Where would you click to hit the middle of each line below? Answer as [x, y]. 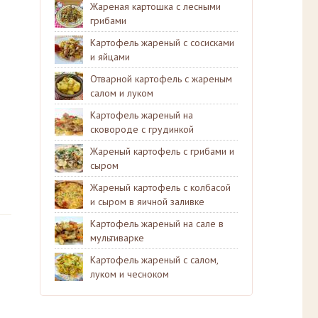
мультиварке [117, 238]
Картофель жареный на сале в [157, 224]
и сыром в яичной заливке [147, 202]
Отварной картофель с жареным [161, 79]
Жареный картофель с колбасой [160, 187]
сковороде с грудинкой [142, 129]
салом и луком [122, 93]
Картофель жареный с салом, [154, 260]
